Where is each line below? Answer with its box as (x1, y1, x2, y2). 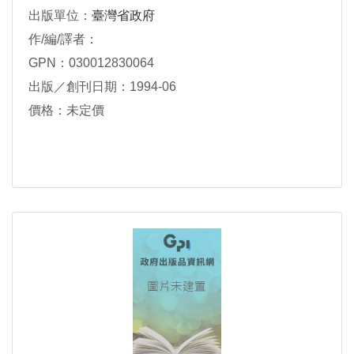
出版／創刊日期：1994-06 (28, 80, 176, 93)
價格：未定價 (28, 104, 104, 117)
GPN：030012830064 (28, 56, 154, 70)
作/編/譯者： (28, 32, 98, 46)
